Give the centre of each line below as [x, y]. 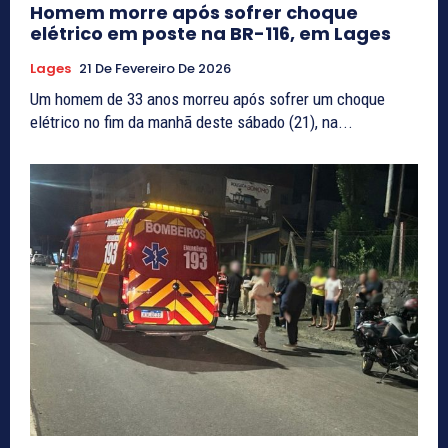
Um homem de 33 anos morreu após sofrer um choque [207, 99]
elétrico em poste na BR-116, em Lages [210, 34]
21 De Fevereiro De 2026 [155, 69]
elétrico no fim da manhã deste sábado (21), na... [191, 122]
